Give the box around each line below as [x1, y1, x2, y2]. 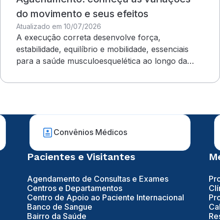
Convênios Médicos [54, 127, 128, 137]
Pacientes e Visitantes [27, 151, 135, 163]
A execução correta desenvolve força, [16, 32, 161, 42]
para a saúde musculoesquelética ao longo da [16, 55, 187, 66]
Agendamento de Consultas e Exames [27, 174, 168, 184]
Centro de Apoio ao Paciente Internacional [27, 192, 184, 202]
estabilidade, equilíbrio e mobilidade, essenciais [16, 44, 189, 54]
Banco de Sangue [27, 202, 92, 212]
